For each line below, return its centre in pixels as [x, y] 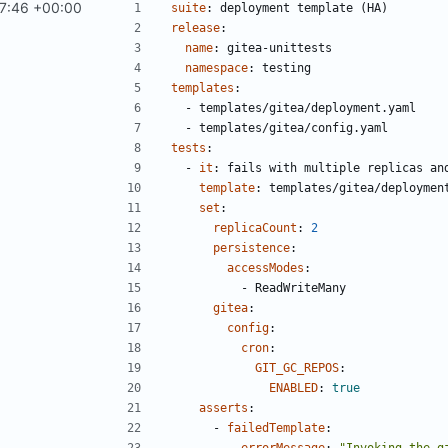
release [195, 27]
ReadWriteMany [300, 287]
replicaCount [255, 227]
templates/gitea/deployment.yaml [307, 107]
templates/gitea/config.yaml [293, 127]
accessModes [265, 267]
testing [286, 67]
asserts [223, 407]
